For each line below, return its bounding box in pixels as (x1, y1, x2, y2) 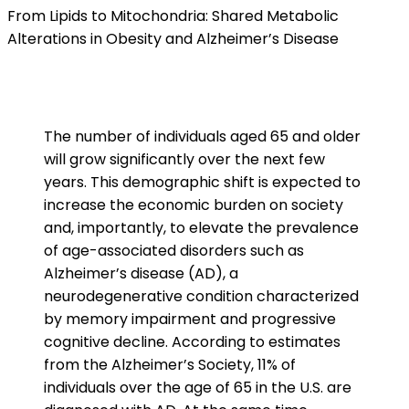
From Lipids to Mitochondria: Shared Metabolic (7, 5, 339, 26)
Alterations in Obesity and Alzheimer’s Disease (7, 28, 339, 49)
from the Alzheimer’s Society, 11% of (44, 354, 296, 375)
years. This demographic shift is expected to (44, 172, 361, 193)
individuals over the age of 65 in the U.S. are (44, 377, 351, 398)
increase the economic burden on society (44, 194, 343, 215)
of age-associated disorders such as (44, 240, 304, 261)
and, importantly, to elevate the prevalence (44, 217, 359, 238)
